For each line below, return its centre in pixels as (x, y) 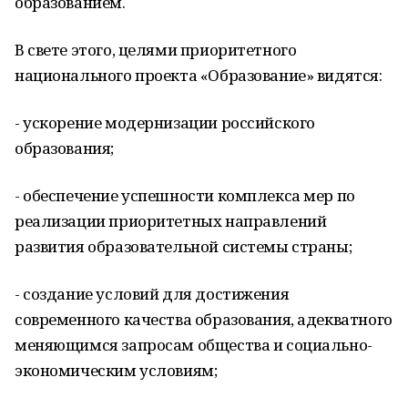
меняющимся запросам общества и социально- (194, 345)
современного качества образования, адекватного (204, 319)
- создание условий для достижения (152, 294)
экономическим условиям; (116, 370)
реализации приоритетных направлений (171, 221)
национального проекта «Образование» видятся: (199, 75)
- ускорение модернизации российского (165, 122)
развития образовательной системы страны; (184, 246)
